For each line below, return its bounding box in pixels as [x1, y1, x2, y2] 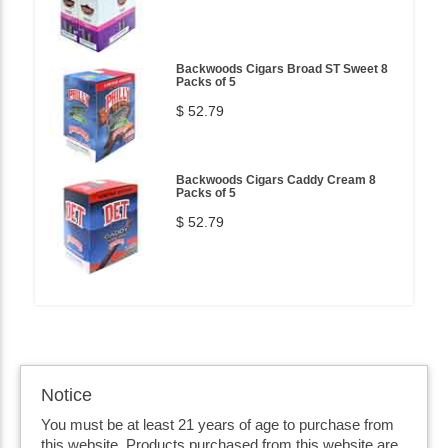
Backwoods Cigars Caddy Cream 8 [176, 172, 376, 187]
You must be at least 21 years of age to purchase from [41, 415, 394, 433]
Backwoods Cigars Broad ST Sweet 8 [176, 61, 388, 76]
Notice [41, 384, 92, 405]
